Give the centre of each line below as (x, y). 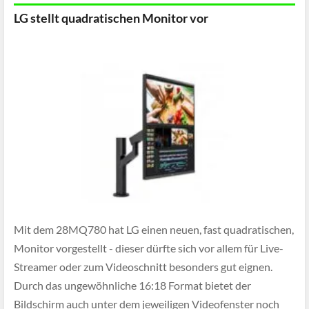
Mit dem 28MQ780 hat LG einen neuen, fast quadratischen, (154, 230)
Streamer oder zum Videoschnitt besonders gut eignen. (143, 267)
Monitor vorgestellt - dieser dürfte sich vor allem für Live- (149, 248)
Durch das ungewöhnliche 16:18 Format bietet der (132, 286)
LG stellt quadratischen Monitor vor (111, 18)
